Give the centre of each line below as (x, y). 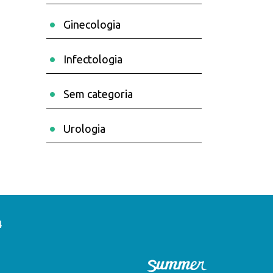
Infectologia (93, 59)
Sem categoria (98, 94)
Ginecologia (92, 24)
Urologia (84, 129)
